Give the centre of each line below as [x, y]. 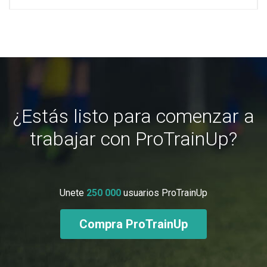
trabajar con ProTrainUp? [133, 139]
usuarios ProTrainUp [165, 193]
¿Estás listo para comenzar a [133, 117]
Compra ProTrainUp [133, 224]
